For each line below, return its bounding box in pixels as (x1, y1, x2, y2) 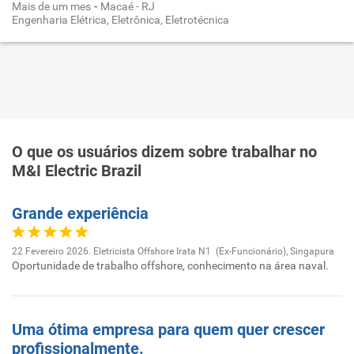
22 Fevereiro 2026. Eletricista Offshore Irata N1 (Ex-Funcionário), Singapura (12, 246, 334, 257)
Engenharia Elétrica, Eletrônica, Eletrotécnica (12, 13, 229, 26)
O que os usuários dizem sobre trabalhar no (12, 142, 317, 161)
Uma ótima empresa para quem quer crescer (12, 320, 325, 339)
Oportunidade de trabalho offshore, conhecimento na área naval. (12, 259, 329, 272)
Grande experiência (12, 204, 149, 223)
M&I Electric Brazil (12, 161, 141, 180)
